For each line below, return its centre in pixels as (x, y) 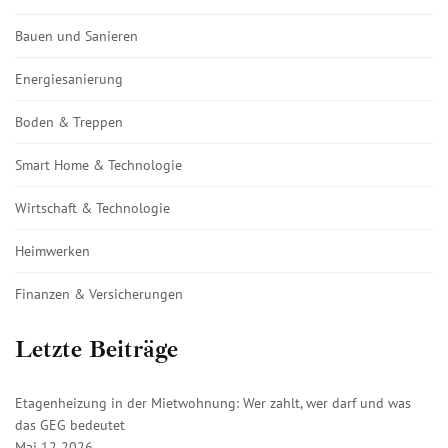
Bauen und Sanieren (76, 35)
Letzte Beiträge (96, 348)
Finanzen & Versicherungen (99, 293)
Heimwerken (52, 250)
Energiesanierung (69, 78)
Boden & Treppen (69, 121)
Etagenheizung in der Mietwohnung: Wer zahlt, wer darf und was (213, 402)
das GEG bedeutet (70, 424)
